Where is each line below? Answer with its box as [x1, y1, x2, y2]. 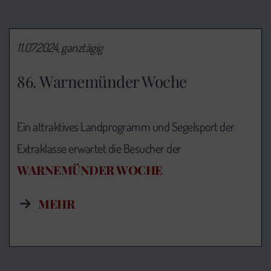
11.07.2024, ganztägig [17, 39, 103, 55]
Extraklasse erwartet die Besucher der [17, 140, 181, 156]
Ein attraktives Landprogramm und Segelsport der [17, 118, 235, 134]
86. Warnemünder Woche [17, 70, 187, 92]
